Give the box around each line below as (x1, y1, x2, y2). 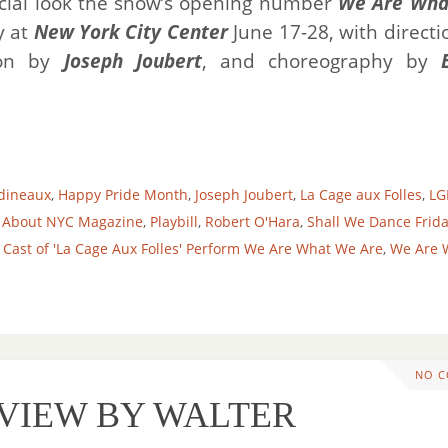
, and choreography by (201, 48, 442, 73)
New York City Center (33, 19, 228, 44)
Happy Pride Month (58, 184, 188, 204)
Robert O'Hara (205, 211, 300, 231)
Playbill (150, 211, 198, 231)
